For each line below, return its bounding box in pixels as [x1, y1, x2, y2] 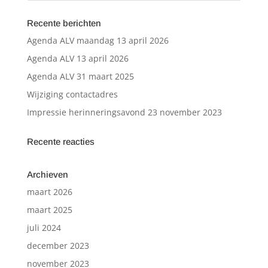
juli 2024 [26, 222, 61, 233]
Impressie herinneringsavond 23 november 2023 [26, 106, 222, 118]
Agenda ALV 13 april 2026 [26, 53, 129, 64]
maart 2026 [26, 186, 72, 197]
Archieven [26, 169, 68, 179]
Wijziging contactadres [26, 89, 118, 100]
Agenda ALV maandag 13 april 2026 [26, 35, 169, 46]
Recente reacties [26, 136, 95, 147]
